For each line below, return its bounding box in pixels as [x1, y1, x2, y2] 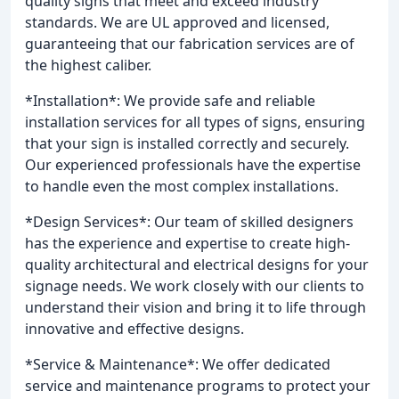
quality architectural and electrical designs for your [25, 254, 369, 274]
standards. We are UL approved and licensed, [25, 12, 330, 32]
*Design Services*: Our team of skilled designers [25, 211, 354, 232]
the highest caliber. [25, 54, 151, 75]
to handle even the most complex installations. [25, 175, 338, 196]
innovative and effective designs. [25, 318, 244, 338]
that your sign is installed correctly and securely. [25, 133, 349, 153]
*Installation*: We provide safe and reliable [25, 90, 315, 110]
